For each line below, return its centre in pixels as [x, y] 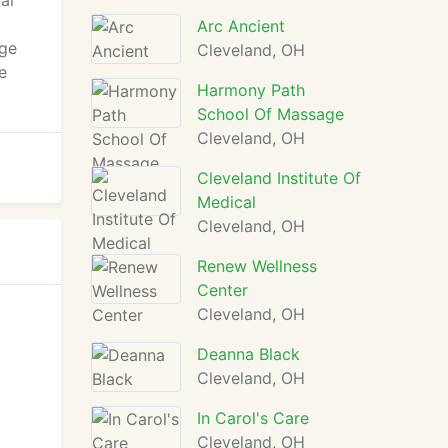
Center [222, 290]
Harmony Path [251, 90]
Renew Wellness [257, 266]
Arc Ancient [241, 26]
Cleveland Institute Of [279, 178]
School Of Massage [270, 114]
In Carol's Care [253, 418]
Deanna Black [248, 354]
